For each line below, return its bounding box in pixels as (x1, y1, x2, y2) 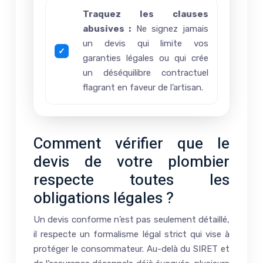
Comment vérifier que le (33, 133, 230, 156)
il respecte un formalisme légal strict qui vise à (33, 229, 230, 240)
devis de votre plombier (33, 151, 230, 174)
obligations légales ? (33, 187, 174, 210)
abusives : (83, 23, 131, 35)
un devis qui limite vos (83, 38, 208, 49)
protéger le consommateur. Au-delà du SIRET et (33, 244, 230, 255)
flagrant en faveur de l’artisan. (83, 82, 203, 93)
